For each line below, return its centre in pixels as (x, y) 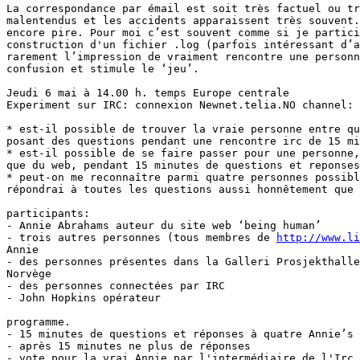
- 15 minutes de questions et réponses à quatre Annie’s (180, 334)
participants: (48, 213)
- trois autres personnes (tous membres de (141, 237)
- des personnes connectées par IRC (116, 286)
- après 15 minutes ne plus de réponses (129, 346)
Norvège (29, 274)
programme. (39, 322)
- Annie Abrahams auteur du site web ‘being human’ (164, 225)
